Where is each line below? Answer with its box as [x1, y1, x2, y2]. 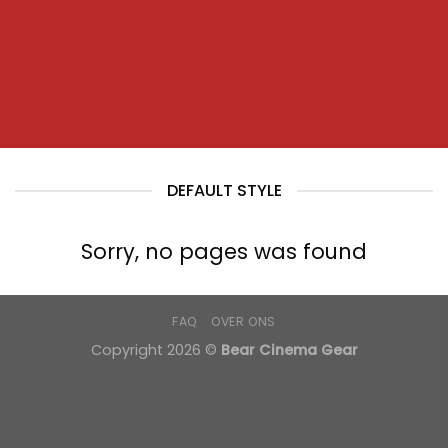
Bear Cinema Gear [220, 340, 358, 361]
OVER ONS [211, 313, 277, 331]
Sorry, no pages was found [81, 237, 367, 266]
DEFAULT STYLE [166, 179, 282, 202]
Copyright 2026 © [90, 340, 221, 361]
